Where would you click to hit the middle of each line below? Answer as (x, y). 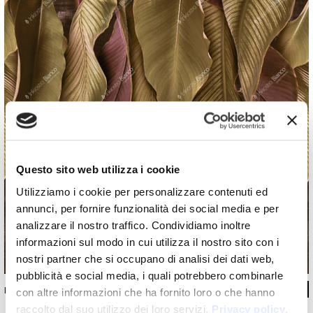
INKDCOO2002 (36, 290)
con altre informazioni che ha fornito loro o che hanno (145, 292)
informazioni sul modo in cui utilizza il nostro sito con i (147, 242)
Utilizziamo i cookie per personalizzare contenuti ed (142, 191)
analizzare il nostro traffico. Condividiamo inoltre (133, 225)
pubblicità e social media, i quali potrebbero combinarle (150, 275)
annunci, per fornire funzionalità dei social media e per (147, 208)
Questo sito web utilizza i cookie (98, 170)
